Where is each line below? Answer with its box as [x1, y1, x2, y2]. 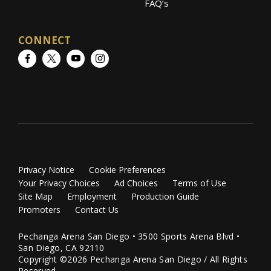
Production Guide [131, 191, 199, 203]
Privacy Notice [18, 164, 74, 176]
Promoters [18, 204, 60, 216]
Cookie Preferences [89, 164, 166, 176]
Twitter [55, 52, 87, 65]
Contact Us [75, 204, 119, 216]
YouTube [79, 52, 117, 65]
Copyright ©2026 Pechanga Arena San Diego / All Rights [18, 253, 247, 266]
